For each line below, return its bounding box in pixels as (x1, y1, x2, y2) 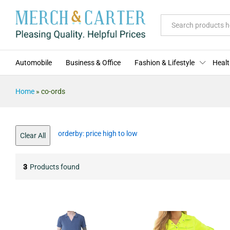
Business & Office (66, 59, 121, 67)
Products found (30, 162, 80, 171)
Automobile (15, 59, 52, 67)
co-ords (41, 87, 65, 96)
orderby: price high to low (58, 129, 138, 138)
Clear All (20, 131, 46, 140)
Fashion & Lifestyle (135, 59, 195, 67)
